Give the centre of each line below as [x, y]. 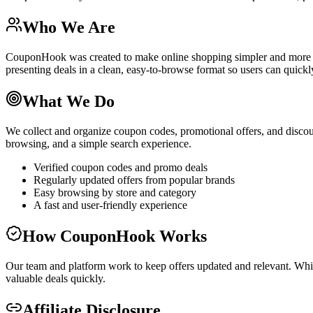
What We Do [68, 101]
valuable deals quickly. [56, 279]
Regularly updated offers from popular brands [134, 180]
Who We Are [69, 27]
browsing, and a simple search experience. [99, 143]
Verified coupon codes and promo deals [121, 167]
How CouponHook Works [115, 236]
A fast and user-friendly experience [110, 205]
